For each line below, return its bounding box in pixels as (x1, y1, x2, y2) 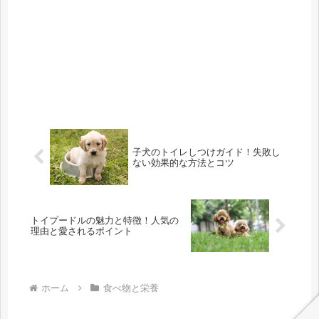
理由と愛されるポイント (31, 226, 132, 237)
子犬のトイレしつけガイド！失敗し (132, 146, 281, 157)
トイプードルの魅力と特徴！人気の (31, 215, 179, 226)
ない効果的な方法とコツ (132, 157, 234, 168)
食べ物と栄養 (103, 282, 159, 293)
